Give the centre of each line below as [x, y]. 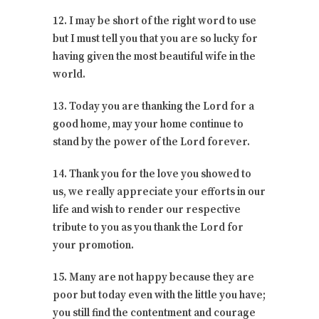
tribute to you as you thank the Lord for [148, 227]
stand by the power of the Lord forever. [151, 142]
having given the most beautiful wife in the [154, 56]
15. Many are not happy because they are [153, 277]
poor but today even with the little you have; [159, 295]
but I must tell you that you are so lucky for [155, 38]
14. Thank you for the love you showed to [152, 174]
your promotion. [93, 245]
